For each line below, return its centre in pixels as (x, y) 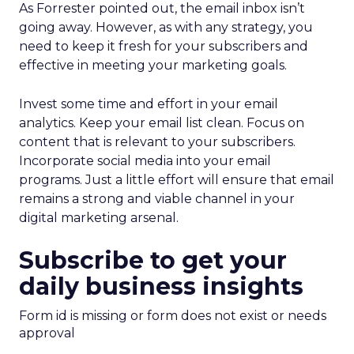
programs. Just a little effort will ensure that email (177, 180)
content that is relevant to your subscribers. (157, 142)
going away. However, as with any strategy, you (166, 27)
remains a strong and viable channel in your (157, 199)
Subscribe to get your (153, 260)
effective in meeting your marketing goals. (153, 65)
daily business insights (161, 286)
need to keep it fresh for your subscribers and (164, 46)
